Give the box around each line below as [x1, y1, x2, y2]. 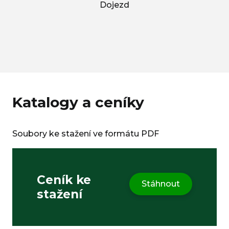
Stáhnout [142, 179, 180, 189]
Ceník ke [37, 173, 91, 188]
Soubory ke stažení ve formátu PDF [12, 129, 159, 139]
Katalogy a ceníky [12, 94, 144, 111]
